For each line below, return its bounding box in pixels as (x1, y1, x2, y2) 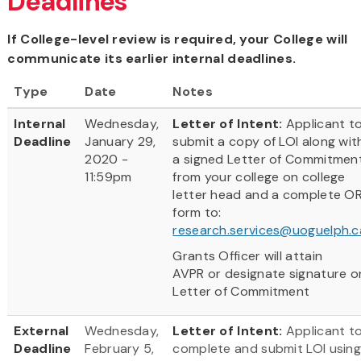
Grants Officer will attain (172, 247, 323, 264)
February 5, (85, 339, 155, 357)
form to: (172, 203, 222, 221)
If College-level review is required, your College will (7, 30, 348, 48)
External (14, 322, 69, 339)
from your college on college (172, 168, 346, 185)
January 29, (85, 132, 156, 150)
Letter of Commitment (172, 282, 310, 300)
